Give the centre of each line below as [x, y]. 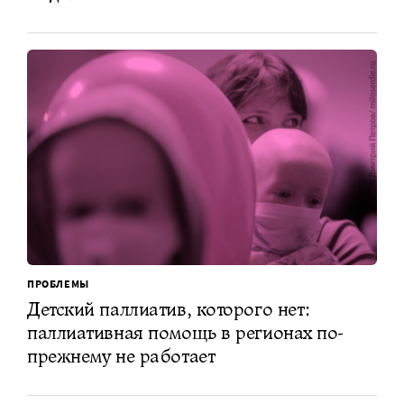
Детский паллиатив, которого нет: [169, 308]
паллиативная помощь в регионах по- [186, 332]
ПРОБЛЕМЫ [58, 283]
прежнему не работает [121, 355]
